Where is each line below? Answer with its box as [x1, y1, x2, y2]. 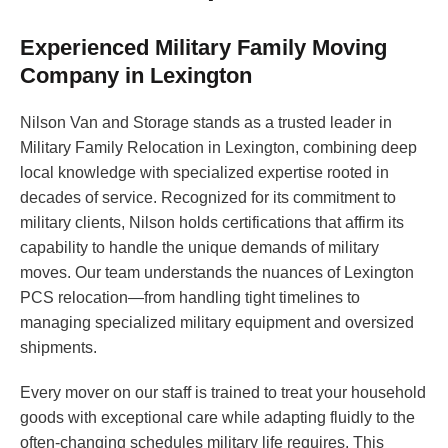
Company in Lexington [20, 63, 252, 89]
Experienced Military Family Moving [20, 35, 387, 61]
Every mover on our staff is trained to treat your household [20, 384, 426, 402]
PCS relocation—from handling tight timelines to [20, 289, 360, 307]
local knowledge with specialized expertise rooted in [20, 164, 389, 182]
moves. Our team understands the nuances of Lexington [20, 264, 414, 282]
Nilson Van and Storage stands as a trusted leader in [20, 114, 392, 132]
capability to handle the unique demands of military [20, 239, 379, 257]
